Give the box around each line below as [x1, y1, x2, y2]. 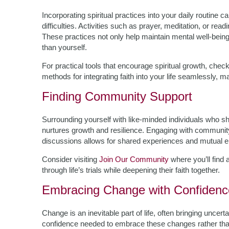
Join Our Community [99, 155, 169, 164]
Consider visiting [42, 155, 99, 164]
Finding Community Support [42, 89, 192, 103]
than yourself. [42, 43, 87, 52]
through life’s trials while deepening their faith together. [42, 166, 220, 174]
